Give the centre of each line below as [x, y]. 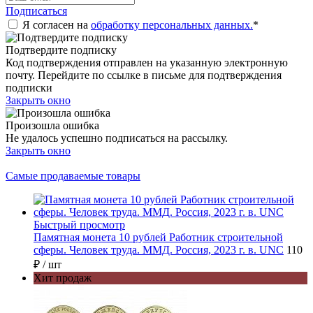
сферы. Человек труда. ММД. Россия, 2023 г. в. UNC [159, 249]
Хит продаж [63, 277]
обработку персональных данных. [172, 24]
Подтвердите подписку [61, 50]
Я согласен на [57, 24]
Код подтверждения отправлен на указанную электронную [147, 62]
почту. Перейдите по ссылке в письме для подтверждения [144, 75]
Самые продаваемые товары [73, 175]
